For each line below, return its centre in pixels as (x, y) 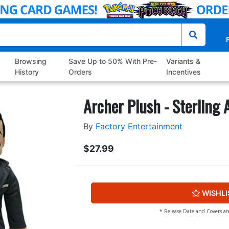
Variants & (183, 61)
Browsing (31, 61)
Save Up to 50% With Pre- (112, 61)
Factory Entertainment (139, 127)
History (27, 72)
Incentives (183, 72)
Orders (80, 72)
